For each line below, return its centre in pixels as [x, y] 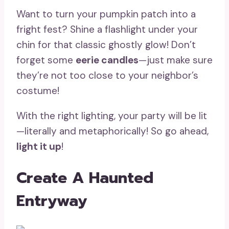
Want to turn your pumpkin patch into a [106, 14]
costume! [38, 90]
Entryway [52, 201]
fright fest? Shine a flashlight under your [107, 29]
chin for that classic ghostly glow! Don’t [106, 44]
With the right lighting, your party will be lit [112, 116]
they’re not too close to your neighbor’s [107, 75]
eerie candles [107, 60]
